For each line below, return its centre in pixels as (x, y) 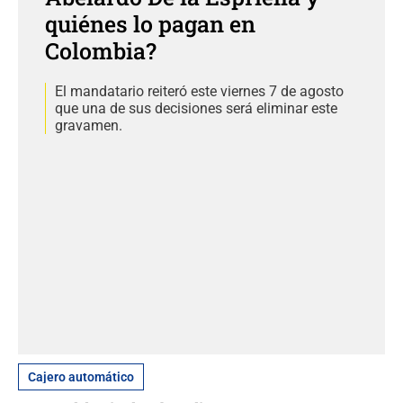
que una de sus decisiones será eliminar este (196, 108)
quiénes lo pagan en (150, 23)
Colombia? (101, 50)
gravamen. (89, 125)
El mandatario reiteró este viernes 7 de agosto (199, 91)
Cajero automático (81, 377)
